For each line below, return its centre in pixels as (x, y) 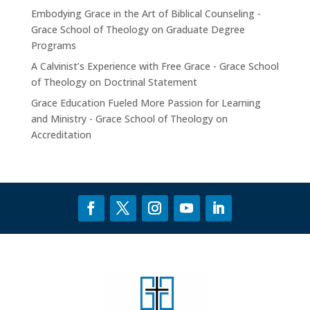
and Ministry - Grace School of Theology (122, 119)
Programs (53, 46)
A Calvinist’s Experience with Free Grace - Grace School (155, 66)
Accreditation (61, 135)
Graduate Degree (205, 30)
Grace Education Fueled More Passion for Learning (146, 103)
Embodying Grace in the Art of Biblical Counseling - (146, 14)
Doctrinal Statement (150, 82)
